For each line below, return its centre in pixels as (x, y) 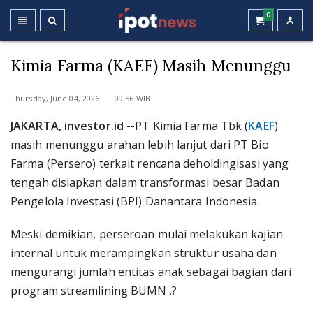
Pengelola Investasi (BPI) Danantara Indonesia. (135, 201)
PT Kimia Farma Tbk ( (192, 126)
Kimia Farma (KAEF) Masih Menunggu (151, 65)
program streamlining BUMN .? (94, 291)
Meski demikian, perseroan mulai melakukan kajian (147, 234)
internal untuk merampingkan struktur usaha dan (144, 253)
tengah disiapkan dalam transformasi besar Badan (145, 182)
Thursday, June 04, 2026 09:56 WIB (80, 98)
